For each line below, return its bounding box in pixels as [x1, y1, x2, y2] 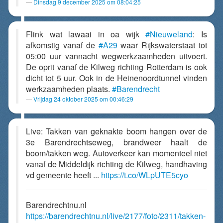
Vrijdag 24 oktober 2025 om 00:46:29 [33, 95, 133, 103]
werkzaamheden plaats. [26, 83, 112, 95]
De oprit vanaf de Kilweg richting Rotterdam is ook [26, 61, 207, 73]
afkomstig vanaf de [26, 39, 99, 51]
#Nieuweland [145, 28, 193, 40]
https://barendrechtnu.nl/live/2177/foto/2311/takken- [26, 210, 206, 222]
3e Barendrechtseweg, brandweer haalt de [26, 136, 207, 148]
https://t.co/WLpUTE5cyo [101, 169, 188, 181]
